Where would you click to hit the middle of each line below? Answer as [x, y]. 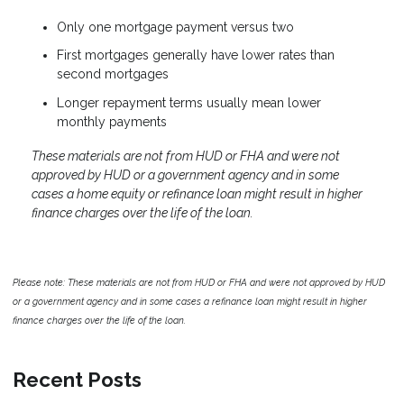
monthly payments [112, 121]
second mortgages [113, 74]
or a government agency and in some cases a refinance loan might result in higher [190, 301]
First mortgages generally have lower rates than [196, 55]
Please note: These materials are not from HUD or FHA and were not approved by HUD [199, 282]
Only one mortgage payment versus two [175, 27]
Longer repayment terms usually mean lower [189, 102]
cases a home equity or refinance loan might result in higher [197, 193]
